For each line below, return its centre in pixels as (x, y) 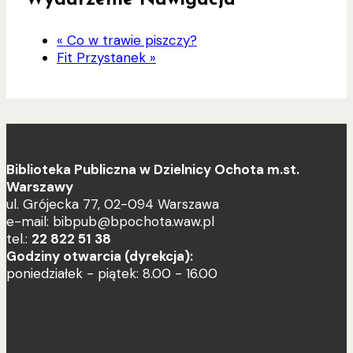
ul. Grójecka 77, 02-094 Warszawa (113, 204)
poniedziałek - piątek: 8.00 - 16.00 (112, 274)
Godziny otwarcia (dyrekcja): (100, 256)
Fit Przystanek (103, 58)
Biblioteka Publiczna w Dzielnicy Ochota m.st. (153, 170)
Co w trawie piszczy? (130, 41)
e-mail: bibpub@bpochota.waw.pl (110, 222)
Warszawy (40, 187)
